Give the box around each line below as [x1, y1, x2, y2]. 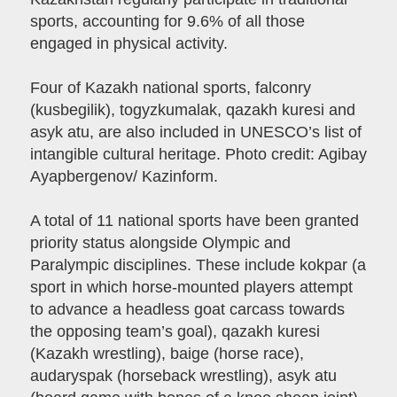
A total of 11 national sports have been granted [29, 212, 359, 230]
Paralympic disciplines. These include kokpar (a [29, 256, 366, 275]
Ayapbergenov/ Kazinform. [29, 167, 218, 186]
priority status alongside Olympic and [29, 234, 291, 253]
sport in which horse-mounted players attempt [29, 278, 353, 297]
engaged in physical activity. [29, 35, 228, 53]
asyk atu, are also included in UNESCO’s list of [29, 123, 362, 142]
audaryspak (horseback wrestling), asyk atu [29, 367, 337, 385]
